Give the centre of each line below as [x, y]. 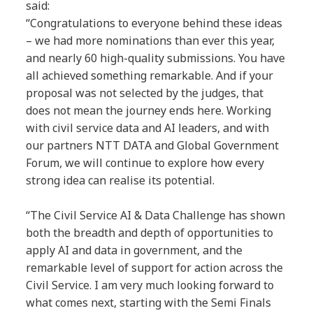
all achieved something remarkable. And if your [150, 76]
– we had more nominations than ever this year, [151, 41]
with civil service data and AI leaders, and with [148, 128]
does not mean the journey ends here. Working [149, 111]
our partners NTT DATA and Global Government [153, 146]
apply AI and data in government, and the [134, 250]
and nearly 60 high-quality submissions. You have [156, 58]
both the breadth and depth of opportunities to [150, 233]
